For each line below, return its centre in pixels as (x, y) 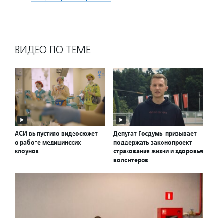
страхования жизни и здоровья (158, 151)
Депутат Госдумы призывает (155, 134)
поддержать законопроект (153, 142)
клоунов (27, 151)
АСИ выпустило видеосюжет (56, 134)
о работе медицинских (48, 142)
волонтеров (131, 160)
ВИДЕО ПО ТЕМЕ (53, 49)
